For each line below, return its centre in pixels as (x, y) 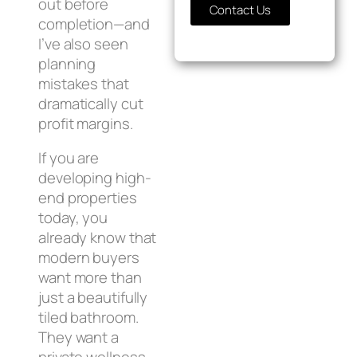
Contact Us (240, 10)
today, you (73, 218)
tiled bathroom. (88, 317)
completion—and (94, 24)
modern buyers (89, 257)
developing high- (95, 178)
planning (67, 63)
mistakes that (84, 83)
